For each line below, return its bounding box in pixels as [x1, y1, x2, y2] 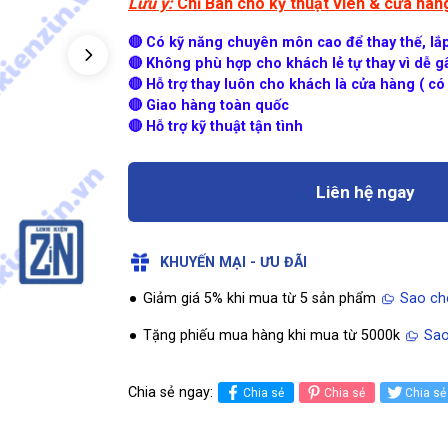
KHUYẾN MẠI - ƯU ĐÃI [160, 254, 308, 271]
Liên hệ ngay [315, 181, 415, 202]
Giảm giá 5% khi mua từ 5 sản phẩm [143, 290, 381, 307]
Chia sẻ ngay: [128, 384, 214, 401]
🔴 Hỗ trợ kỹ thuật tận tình [128, 118, 304, 135]
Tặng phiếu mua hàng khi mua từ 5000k [143, 327, 405, 344]
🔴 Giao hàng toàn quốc [128, 97, 290, 114]
